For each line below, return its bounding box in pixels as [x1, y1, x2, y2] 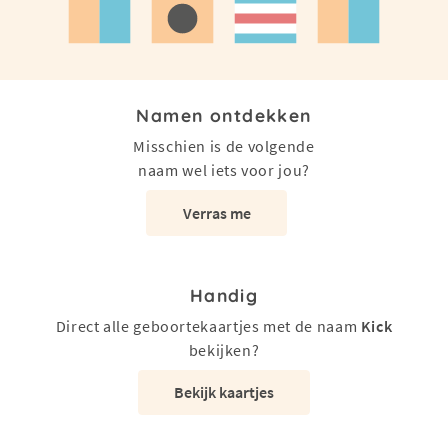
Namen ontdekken [136, 104, 312, 127]
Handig [189, 283, 259, 306]
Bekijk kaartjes [174, 382, 274, 403]
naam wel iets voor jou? [138, 160, 310, 181]
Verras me [182, 203, 251, 224]
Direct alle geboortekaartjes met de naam [55, 315, 361, 336]
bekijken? [188, 339, 260, 360]
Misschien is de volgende [133, 136, 315, 157]
